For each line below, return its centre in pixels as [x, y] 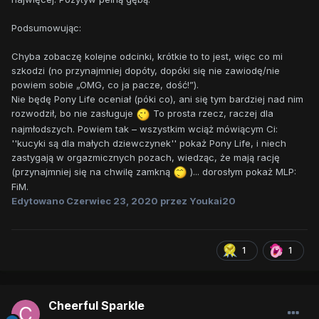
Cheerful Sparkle [96, 306]
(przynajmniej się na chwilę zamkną [92, 171]
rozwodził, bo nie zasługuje [74, 114]
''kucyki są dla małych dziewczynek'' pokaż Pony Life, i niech [149, 143]
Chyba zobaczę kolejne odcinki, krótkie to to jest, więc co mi [147, 57]
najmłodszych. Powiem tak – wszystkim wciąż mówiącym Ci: [145, 129]
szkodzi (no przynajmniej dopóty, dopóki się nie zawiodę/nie [146, 71]
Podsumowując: [46, 28]
